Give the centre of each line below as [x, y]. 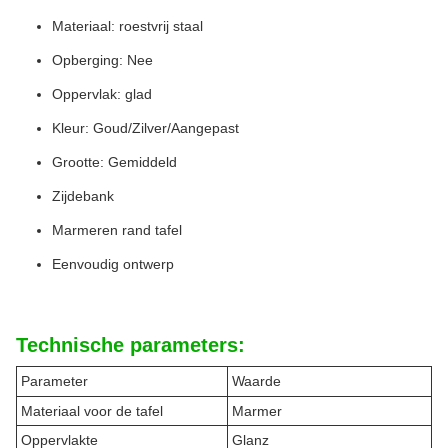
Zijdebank [83, 196]
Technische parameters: [130, 345]
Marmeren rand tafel [117, 230]
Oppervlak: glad [102, 94]
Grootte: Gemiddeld [114, 162]
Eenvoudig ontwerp [113, 264]
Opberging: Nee [102, 60]
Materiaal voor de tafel [92, 411]
